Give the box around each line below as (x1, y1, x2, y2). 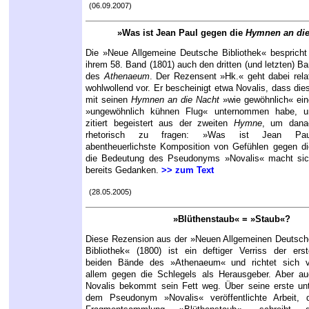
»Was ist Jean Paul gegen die (117, 28, 246, 39)
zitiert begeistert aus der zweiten (86, 118, 234, 129)
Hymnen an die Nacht (131, 94, 219, 106)
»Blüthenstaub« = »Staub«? (173, 214, 290, 225)
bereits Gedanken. (86, 165, 161, 176)
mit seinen (86, 94, 131, 106)
